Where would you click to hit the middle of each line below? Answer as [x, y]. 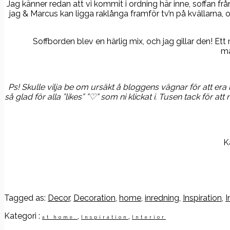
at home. [60, 217]
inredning [162, 198]
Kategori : [23, 216]
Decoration [94, 198]
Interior [149, 217]
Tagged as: [26, 198]
